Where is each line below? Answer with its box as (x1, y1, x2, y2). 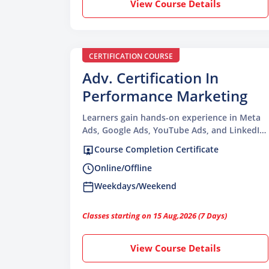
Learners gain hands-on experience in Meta (82, 112, 261, 124)
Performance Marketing (82, 86, 247, 106)
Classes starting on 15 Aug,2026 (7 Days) (82, 210, 227, 221)
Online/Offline (94, 162, 152, 174)
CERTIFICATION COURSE (89, 51, 173, 62)
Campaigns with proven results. (82, 137, 213, 149)
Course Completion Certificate (94, 144, 219, 156)
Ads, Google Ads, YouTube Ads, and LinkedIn (82, 124, 265, 136)
